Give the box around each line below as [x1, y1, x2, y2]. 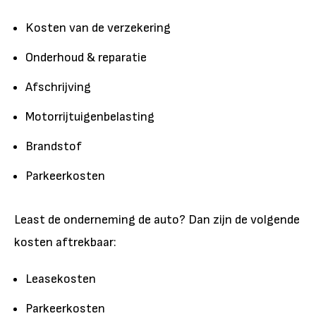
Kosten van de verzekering [25, 20, 171, 35]
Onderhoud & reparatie [25, 49, 147, 65]
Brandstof [25, 138, 82, 154]
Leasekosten [25, 271, 96, 286]
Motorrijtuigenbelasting [25, 109, 154, 124]
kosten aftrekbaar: [14, 234, 119, 250]
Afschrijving [25, 79, 91, 95]
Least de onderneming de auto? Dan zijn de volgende [14, 212, 300, 227]
